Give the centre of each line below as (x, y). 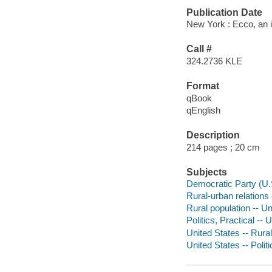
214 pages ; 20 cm (223, 147)
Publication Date (224, 12)
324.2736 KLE (214, 61)
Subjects (206, 172)
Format (202, 86)
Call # (199, 49)
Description (213, 135)
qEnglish (203, 110)
